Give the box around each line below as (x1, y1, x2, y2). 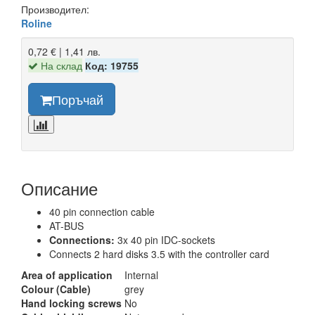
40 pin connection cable (49, 205, 155, 219)
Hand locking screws (21, 296, 122, 310)
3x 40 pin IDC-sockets (115, 233, 215, 247)
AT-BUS (49, 219, 84, 233)
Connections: (49, 233, 115, 247)
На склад (38, 58, 82, 72)
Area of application (21, 268, 112, 282)
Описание (21, 176, 98, 200)
